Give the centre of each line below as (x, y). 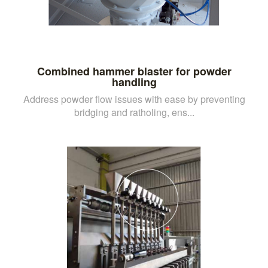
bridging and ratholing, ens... (134, 112)
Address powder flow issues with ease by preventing (134, 99)
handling (134, 82)
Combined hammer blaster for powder (134, 71)
